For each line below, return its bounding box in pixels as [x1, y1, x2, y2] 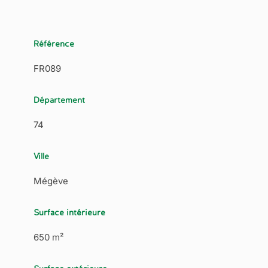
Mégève [33, 175, 68, 187]
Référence [33, 38, 74, 48]
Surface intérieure [33, 207, 105, 217]
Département [33, 95, 85, 105]
